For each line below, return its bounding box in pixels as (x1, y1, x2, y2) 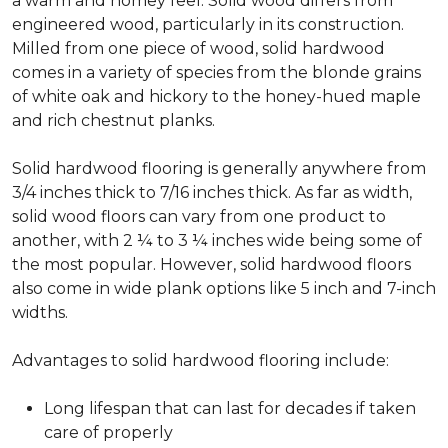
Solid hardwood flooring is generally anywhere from (12, 159, 426, 178)
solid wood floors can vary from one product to (12, 207, 386, 226)
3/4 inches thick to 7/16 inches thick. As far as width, (12, 183, 412, 202)
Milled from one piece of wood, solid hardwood (12, 39, 385, 58)
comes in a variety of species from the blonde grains (12, 63, 421, 82)
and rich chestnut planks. (12, 111, 215, 130)
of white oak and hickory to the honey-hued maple (12, 87, 421, 106)
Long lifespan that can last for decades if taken (44, 399, 416, 418)
